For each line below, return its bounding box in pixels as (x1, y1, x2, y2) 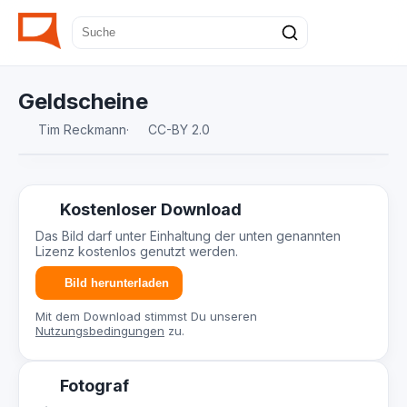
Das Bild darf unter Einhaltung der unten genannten (35, 228, 341, 243)
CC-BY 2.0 (144, 122, 210, 137)
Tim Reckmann (37, 122, 126, 137)
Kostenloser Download (55, 200, 242, 219)
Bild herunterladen (64, 276, 169, 290)
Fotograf (55, 376, 129, 395)
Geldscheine (18, 88, 148, 114)
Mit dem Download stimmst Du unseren (35, 309, 257, 323)
